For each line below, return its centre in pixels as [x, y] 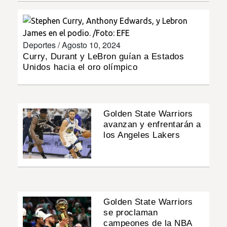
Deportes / [42, 45]
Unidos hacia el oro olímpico [80, 67]
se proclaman [131, 213]
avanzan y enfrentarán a [152, 124]
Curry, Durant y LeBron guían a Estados [103, 56]
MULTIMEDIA [30, 48]
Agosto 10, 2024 [91, 45]
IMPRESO [24, 77]
